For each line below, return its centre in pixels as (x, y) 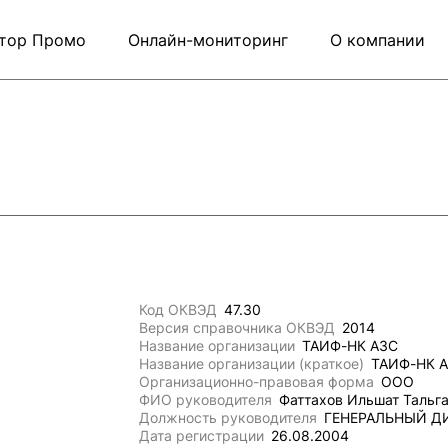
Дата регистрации (202, 435)
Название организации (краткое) (252, 363)
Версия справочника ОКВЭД (237, 327)
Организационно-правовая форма (257, 381)
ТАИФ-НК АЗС (350, 345)
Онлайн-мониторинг (207, 39)
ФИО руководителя (206, 399)
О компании (377, 39)
